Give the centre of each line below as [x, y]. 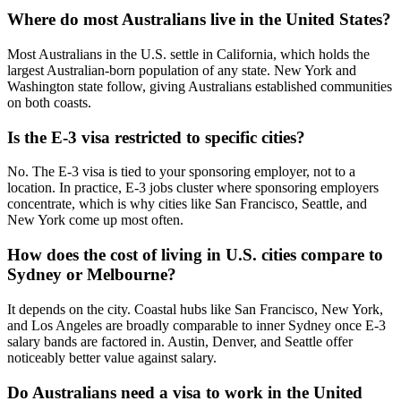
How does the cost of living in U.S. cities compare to [195, 255]
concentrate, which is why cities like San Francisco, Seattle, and [187, 204]
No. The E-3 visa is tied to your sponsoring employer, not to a [181, 172]
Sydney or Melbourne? [92, 275]
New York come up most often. [95, 220]
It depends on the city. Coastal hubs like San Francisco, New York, [195, 309]
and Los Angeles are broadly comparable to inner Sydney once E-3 [196, 325]
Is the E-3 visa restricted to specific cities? [156, 137]
